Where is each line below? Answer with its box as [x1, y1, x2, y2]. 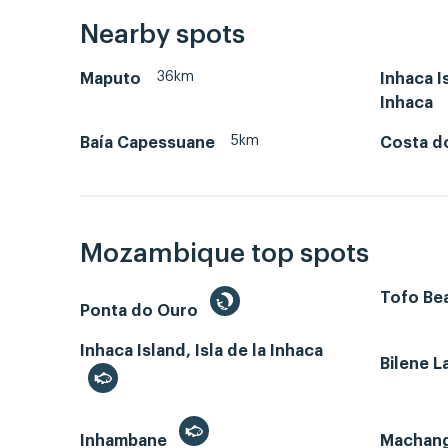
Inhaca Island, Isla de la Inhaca [80, 342, 323, 359]
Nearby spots [80, 22, 245, 49]
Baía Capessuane [80, 135, 215, 152]
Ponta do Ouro [80, 302, 202, 319]
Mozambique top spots [80, 240, 369, 267]
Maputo [80, 71, 141, 88]
